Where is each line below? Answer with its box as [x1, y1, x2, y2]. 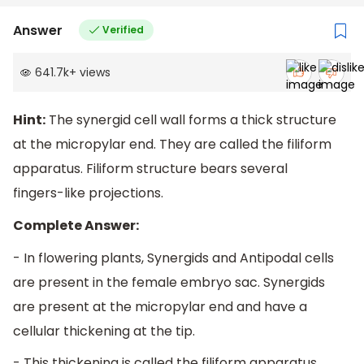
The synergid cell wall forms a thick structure [45, 110, 336, 130]
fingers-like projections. [13, 184, 163, 203]
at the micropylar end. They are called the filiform [13, 135, 331, 154]
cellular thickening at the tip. [13, 321, 195, 340]
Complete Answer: [13, 216, 139, 236]
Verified [102, 23, 144, 37]
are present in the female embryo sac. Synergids [13, 272, 325, 292]
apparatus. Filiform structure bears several [13, 159, 288, 179]
